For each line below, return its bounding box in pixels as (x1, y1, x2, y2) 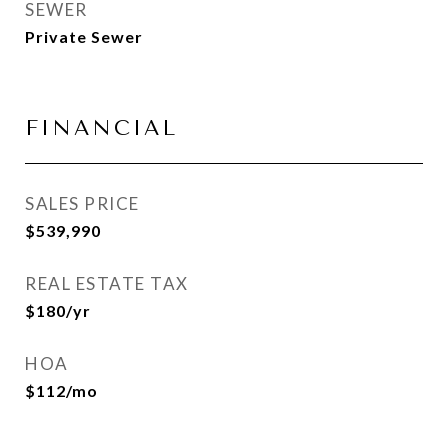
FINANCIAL (25, 116, 178, 140)
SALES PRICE (25, 193, 140, 214)
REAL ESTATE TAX (25, 273, 189, 294)
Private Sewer (25, 27, 143, 46)
